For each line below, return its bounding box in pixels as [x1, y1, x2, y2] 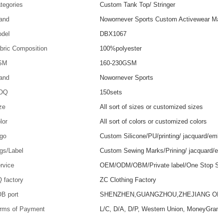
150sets [100, 88, 123, 96]
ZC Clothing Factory [100, 176, 157, 183]
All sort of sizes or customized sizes [100, 103, 203, 110]
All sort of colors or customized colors [100, 117, 207, 125]
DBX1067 [100, 30, 127, 37]
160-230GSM [100, 59, 137, 67]
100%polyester [100, 44, 142, 52]
